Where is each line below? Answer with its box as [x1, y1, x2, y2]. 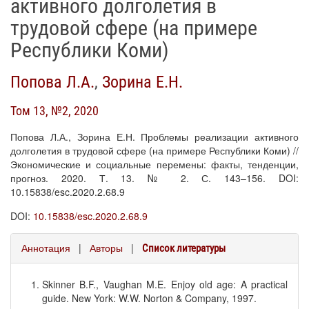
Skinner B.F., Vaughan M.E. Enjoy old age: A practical [42, 277, 288, 291]
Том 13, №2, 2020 [10, 103, 99, 118]
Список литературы [142, 242, 226, 255]
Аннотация [21, 241, 70, 255]
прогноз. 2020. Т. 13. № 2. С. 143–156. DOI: [10, 171, 299, 185]
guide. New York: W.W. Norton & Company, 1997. [42, 291, 257, 305]
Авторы [90, 241, 123, 255]
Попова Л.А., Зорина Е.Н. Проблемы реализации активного [10, 130, 299, 143]
